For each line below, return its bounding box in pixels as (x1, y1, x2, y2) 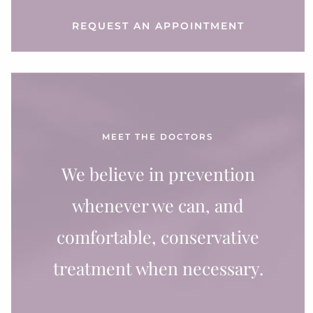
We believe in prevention (61, 161, 255, 185)
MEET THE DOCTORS (102, 131, 214, 142)
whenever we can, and (72, 193, 244, 217)
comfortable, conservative (57, 224, 259, 248)
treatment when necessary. (52, 256, 263, 279)
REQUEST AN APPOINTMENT (71, 19, 245, 32)
